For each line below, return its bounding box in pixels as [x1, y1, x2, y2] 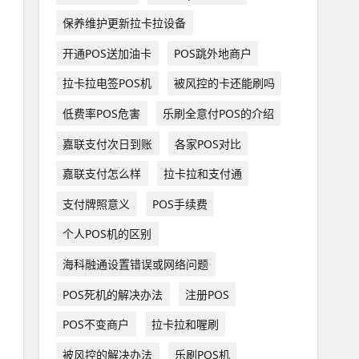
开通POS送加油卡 [63, 45, 152, 61]
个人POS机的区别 [63, 226, 152, 242]
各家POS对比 [174, 135, 241, 151]
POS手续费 [151, 196, 208, 212]
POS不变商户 [63, 317, 130, 333]
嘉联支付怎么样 [63, 166, 142, 182]
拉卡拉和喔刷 [151, 317, 219, 333]
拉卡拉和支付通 [163, 166, 242, 182]
